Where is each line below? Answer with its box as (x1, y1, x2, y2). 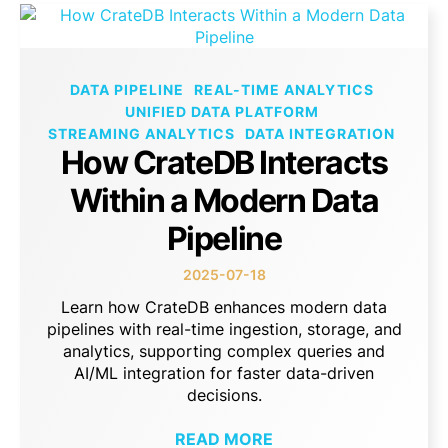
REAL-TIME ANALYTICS (193, 80, 374, 98)
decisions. (186, 384, 262, 405)
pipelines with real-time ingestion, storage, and (46, 318, 402, 339)
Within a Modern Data (69, 180, 379, 220)
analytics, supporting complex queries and (63, 340, 385, 361)
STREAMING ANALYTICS (48, 124, 235, 142)
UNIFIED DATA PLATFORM (124, 102, 319, 120)
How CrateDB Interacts (60, 142, 388, 182)
